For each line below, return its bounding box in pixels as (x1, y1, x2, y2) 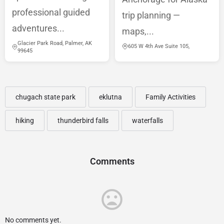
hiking (15, 116, 34, 125)
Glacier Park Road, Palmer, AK (17, 40, 92, 47)
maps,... (122, 26, 154, 37)
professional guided (12, 7, 90, 18)
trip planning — (122, 10, 180, 21)
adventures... (12, 23, 64, 34)
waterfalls (132, 116, 163, 125)
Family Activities (145, 93, 195, 101)
